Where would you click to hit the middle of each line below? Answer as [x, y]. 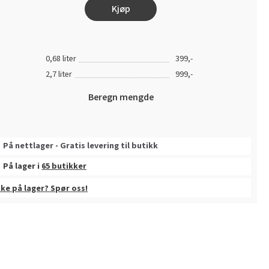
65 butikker [64, 166]
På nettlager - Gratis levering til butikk [81, 146]
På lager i [23, 166]
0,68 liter [61, 59]
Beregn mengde [121, 97]
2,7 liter [59, 74]
